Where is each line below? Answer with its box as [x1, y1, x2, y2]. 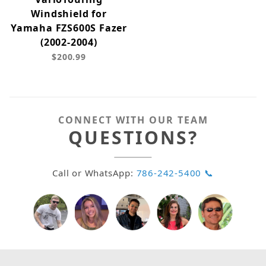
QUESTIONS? [68, 125, 198, 150]
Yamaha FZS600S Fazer [10, 21, 127, 35]
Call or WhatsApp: [52, 167, 137, 179]
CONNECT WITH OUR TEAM [58, 113, 208, 127]
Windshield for [31, 7, 107, 21]
